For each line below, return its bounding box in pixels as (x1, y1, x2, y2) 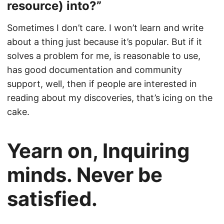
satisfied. (7, 186, 97, 211)
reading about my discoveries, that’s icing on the (7, 92, 212, 103)
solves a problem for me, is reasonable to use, (7, 50, 200, 61)
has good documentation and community (7, 64, 182, 75)
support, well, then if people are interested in (7, 78, 197, 89)
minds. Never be (7, 162, 162, 187)
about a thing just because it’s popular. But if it (7, 36, 202, 47)
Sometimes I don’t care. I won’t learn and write (7, 22, 203, 33)
